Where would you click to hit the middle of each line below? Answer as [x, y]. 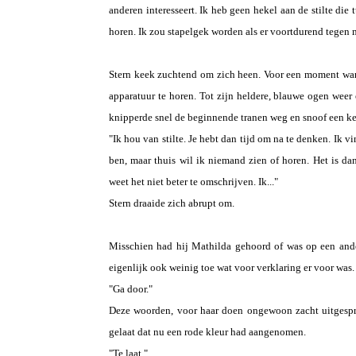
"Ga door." [131, 289]
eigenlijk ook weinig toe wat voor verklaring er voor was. [232, 267]
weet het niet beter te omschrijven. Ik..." [193, 182]
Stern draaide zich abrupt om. [172, 203]
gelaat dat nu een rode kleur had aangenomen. [207, 332]
